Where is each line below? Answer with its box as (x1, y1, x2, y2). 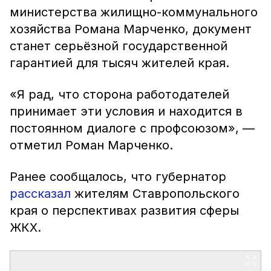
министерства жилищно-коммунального (10, 5, 258, 19)
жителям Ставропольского (71, 186, 240, 201)
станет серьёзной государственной (10, 39, 227, 53)
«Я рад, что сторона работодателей (10, 87, 229, 102)
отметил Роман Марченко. (10, 138, 173, 152)
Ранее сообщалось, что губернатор (10, 169, 226, 184)
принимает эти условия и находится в (10, 104, 243, 119)
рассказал (10, 186, 71, 201)
